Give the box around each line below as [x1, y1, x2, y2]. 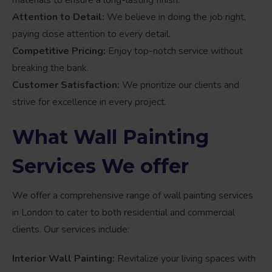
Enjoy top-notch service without [106, 44, 243, 58]
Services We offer [12, 154, 189, 178]
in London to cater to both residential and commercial [12, 205, 235, 219]
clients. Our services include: [12, 222, 129, 236]
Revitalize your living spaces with [115, 251, 256, 265]
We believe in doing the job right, [104, 10, 246, 24]
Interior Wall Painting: [12, 251, 115, 265]
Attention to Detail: [12, 10, 104, 24]
